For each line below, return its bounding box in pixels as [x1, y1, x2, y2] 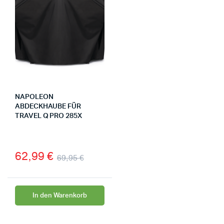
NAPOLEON [15, 93, 53, 101]
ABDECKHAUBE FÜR [15, 103, 81, 110]
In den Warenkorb [32, 192, 87, 199]
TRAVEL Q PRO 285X [15, 112, 82, 120]
